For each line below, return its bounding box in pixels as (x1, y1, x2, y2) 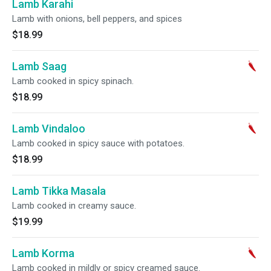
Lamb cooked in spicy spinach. (12, 76, 134, 87)
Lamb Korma (12, 247, 74, 260)
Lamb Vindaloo (12, 122, 85, 135)
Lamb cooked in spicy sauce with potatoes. (12, 138, 184, 149)
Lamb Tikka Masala (12, 184, 106, 197)
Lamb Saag (12, 60, 67, 73)
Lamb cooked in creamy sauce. (12, 200, 136, 211)
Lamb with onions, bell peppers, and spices (12, 13, 182, 24)
